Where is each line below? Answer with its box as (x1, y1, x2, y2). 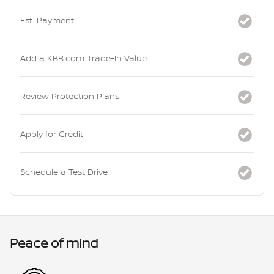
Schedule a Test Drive (20, 165, 108, 177)
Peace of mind (10, 234, 98, 252)
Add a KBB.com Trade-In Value (20, 51, 147, 64)
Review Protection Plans (20, 89, 119, 102)
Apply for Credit (20, 127, 83, 139)
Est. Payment (20, 13, 74, 26)
